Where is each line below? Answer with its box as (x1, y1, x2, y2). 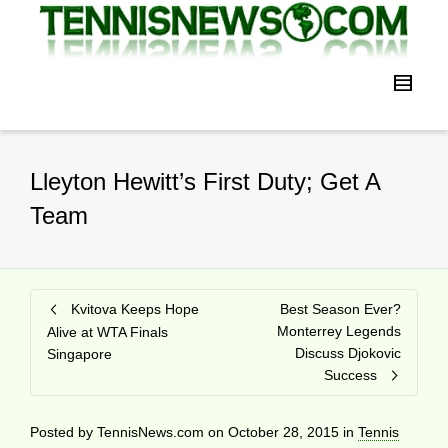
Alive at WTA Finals (47, 323, 168, 340)
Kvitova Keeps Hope (71, 300, 199, 317)
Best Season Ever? (280, 300, 401, 317)
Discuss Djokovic (295, 344, 401, 361)
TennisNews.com (97, 423, 204, 440)
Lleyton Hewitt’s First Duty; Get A (30, 167, 380, 195)
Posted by (30, 423, 97, 440)
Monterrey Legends (277, 322, 401, 339)
